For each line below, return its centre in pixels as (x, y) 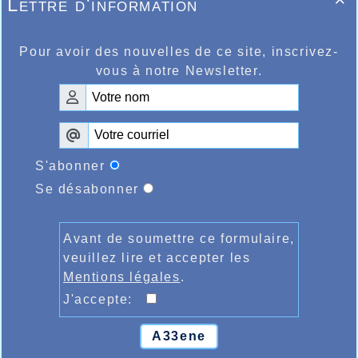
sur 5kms (179, 116)
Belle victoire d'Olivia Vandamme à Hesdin (179, 101)
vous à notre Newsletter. (179, 71)
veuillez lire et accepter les (157, 258)
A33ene (179, 336)
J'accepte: (105, 300)
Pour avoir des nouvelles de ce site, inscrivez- (179, 52)
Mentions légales (122, 277)
